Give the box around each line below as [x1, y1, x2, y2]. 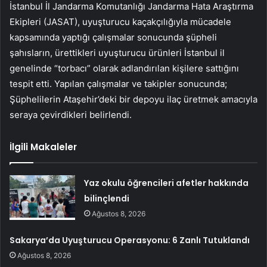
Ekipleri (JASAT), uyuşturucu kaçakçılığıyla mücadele [10, 16, 231, 28]
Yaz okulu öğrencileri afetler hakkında [84, 177, 249, 190]
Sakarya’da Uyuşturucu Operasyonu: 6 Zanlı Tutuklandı [10, 234, 250, 247]
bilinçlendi [84, 193, 130, 205]
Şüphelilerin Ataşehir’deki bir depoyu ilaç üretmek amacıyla [10, 94, 257, 105]
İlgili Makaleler [10, 141, 77, 154]
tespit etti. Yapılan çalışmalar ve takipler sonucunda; [10, 78, 227, 90]
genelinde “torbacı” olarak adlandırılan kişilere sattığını [10, 63, 239, 74]
